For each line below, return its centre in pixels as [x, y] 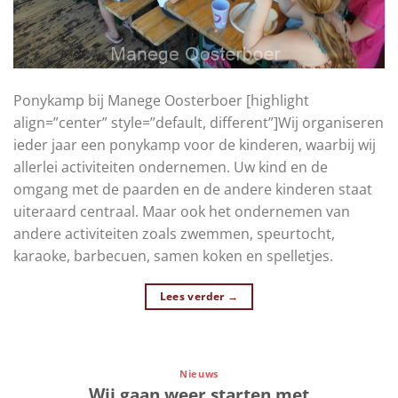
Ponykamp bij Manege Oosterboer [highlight [161, 101]
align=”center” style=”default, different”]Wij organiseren [199, 123]
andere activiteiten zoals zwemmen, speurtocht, [174, 234]
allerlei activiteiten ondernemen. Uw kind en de [171, 167]
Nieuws [199, 374]
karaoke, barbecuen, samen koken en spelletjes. [173, 256]
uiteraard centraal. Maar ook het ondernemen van [182, 212]
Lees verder [193, 297]
